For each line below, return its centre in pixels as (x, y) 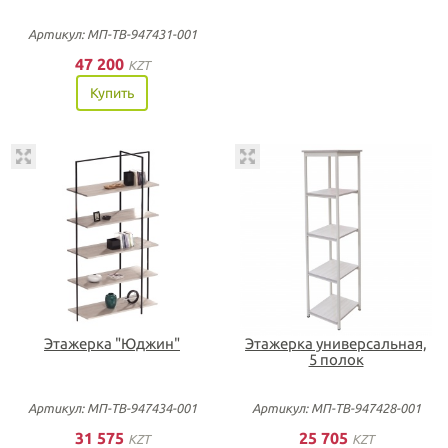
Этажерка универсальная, (336, 343)
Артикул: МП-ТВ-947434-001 (112, 408)
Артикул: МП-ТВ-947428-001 (336, 408)
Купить (112, 92)
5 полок (336, 359)
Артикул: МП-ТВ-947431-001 (112, 33)
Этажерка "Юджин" (112, 343)
